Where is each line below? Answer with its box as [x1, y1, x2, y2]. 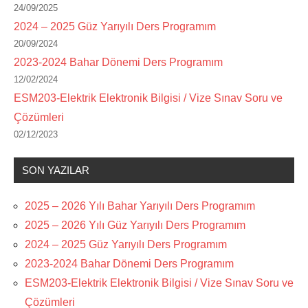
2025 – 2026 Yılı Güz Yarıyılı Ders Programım [25, 219, 245, 232]
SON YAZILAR [22, 164, 89, 177]
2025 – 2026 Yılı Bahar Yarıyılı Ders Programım [25, 200, 255, 212]
